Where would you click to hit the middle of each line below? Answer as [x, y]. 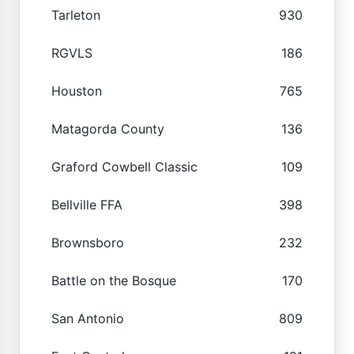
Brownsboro [88, 242]
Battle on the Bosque [114, 280]
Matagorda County [108, 128]
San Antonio [88, 318]
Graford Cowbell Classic [124, 166]
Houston [77, 90]
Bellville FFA [87, 204]
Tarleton [76, 15]
